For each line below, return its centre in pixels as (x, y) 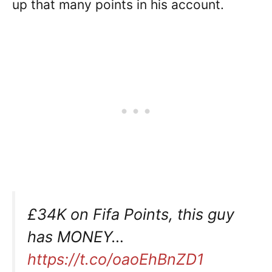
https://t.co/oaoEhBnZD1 (116, 259)
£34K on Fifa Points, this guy (131, 214)
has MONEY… (76, 236)
